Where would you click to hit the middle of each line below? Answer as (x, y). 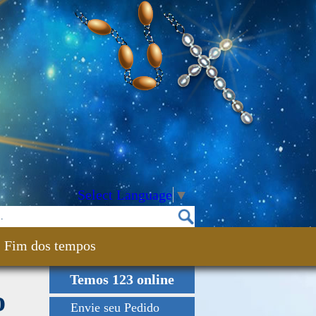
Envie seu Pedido (115, 308)
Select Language (125, 195)
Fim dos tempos (50, 245)
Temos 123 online (122, 279)
